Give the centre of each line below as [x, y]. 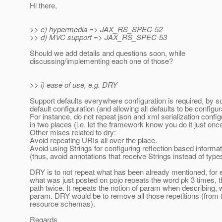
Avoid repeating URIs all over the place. [93, 140]
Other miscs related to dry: [73, 132]
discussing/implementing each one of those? [101, 61]
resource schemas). [62, 204]
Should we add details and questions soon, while [108, 53]
